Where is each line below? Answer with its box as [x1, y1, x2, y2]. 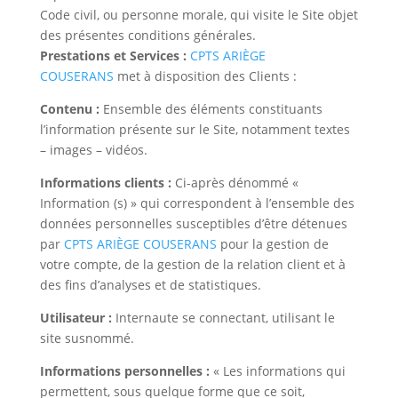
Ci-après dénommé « [171, 174, 298, 191]
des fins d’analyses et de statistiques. [39, 276, 261, 293]
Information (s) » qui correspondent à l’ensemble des [39, 195, 354, 211]
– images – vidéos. [39, 141, 147, 158]
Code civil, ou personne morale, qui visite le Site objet [39, 6, 358, 23]
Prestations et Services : [39, 47, 187, 64]
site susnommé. [39, 330, 134, 346]
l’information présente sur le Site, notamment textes [39, 121, 350, 138]
